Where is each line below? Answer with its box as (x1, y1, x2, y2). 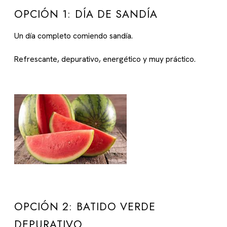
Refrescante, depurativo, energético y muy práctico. (14, 54, 196, 65)
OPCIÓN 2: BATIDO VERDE (14, 199, 156, 215)
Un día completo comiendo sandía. (14, 30, 133, 42)
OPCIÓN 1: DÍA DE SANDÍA (14, 7, 158, 22)
